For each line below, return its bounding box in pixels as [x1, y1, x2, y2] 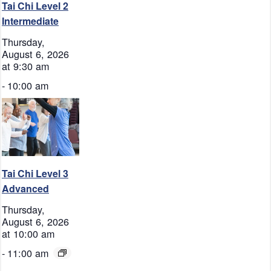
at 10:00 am [2, 226, 54, 241]
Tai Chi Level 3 [2, 166, 68, 181]
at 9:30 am [2, 59, 49, 74]
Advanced [2, 181, 49, 196]
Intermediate [2, 14, 59, 28]
